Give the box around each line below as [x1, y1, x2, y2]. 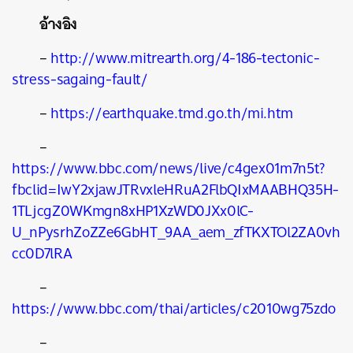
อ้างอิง [39, 10, 77, 37]
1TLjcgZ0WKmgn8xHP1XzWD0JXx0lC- [12, 198, 254, 224]
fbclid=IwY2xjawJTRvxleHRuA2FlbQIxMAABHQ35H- [12, 176, 339, 203]
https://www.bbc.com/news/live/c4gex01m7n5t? [12, 155, 325, 181]
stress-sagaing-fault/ [12, 66, 148, 92]
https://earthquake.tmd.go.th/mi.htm [50, 100, 294, 126]
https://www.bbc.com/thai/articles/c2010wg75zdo [12, 295, 336, 321]
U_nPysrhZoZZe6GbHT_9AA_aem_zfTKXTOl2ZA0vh [12, 219, 340, 245]
